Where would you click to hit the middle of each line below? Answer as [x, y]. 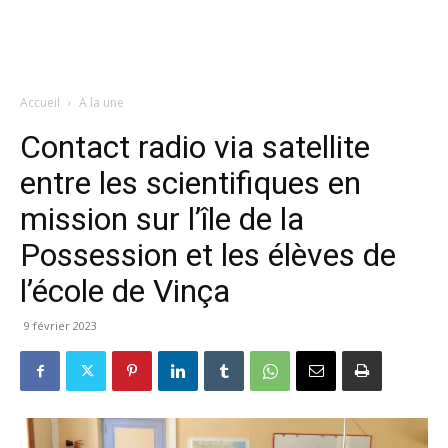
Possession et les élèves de [208, 255]
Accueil [40, 102]
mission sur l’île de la [162, 219]
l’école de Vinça [125, 291]
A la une [101, 102]
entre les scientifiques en [190, 183]
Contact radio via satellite [195, 147]
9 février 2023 [60, 325]
